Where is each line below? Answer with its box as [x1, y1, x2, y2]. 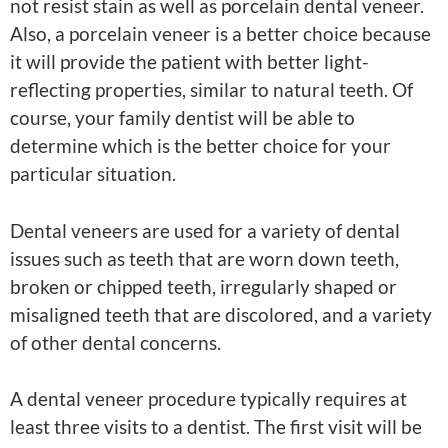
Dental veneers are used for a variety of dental [10, 218, 400, 242]
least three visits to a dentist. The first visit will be [10, 415, 422, 439]
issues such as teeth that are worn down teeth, [10, 246, 399, 270]
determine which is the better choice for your [10, 134, 391, 158]
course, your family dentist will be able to [10, 106, 355, 130]
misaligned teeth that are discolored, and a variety [10, 302, 432, 326]
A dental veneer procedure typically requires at [10, 387, 407, 411]
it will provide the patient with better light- [10, 50, 369, 74]
